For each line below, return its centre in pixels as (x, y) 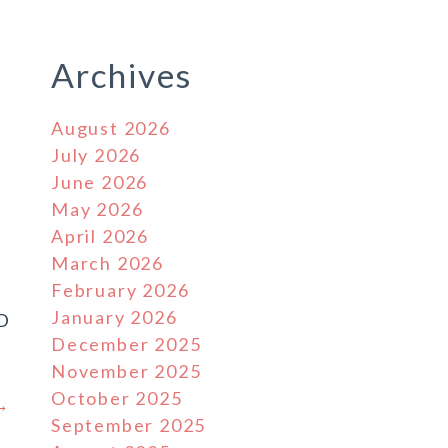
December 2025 (126, 344)
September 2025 (129, 425)
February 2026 (120, 290)
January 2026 (114, 317)
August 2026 (111, 128)
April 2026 (100, 236)
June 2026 (100, 182)
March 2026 (107, 263)
